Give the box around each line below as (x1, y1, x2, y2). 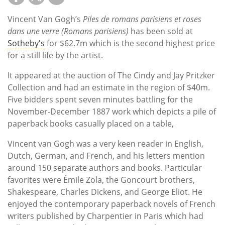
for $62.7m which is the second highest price (45, 37, 215, 49)
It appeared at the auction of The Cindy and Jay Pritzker (8, 69, 215, 81)
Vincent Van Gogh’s (8, 13, 83, 25)
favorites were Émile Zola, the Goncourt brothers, (8, 174, 195, 185)
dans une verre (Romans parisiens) (8, 25, 129, 37)
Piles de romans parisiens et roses (83, 13, 201, 25)
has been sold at (129, 25, 193, 37)
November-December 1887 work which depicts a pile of (8, 105, 216, 117)
